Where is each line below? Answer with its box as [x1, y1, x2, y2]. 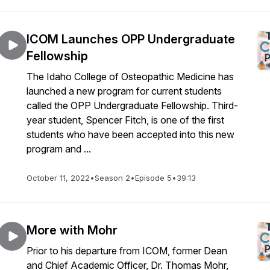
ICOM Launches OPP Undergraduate [27, 32, 235, 46]
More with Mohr [27, 223, 118, 237]
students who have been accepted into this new [27, 128, 234, 140]
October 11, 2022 [27, 173, 90, 183]
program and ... [27, 143, 91, 155]
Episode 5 [135, 173, 172, 183]
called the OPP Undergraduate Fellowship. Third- [27, 99, 238, 111]
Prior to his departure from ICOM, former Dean [27, 245, 227, 257]
